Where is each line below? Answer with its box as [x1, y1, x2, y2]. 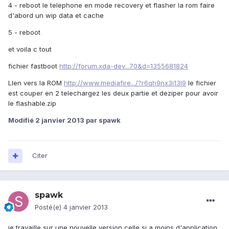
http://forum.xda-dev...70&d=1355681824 [59, 62, 188, 71]
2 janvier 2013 [35, 116, 84, 125]
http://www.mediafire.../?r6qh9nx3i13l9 [64, 79, 186, 87]
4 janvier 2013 [63, 203, 108, 212]
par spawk [84, 116, 121, 125]
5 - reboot [8, 28, 40, 37]
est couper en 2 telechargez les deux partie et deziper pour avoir [8, 89, 218, 98]
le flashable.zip [8, 99, 56, 108]
